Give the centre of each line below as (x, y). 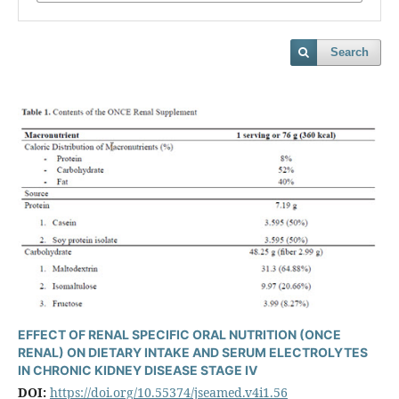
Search (350, 53)
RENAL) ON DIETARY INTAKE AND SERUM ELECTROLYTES (192, 353)
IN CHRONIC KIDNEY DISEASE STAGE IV (137, 370)
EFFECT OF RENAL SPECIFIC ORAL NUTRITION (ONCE (179, 335)
